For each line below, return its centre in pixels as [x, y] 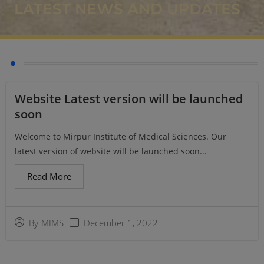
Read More [49, 176]
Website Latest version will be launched [129, 98]
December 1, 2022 [121, 222]
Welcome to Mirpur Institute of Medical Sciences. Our [121, 136]
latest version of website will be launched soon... [111, 151]
